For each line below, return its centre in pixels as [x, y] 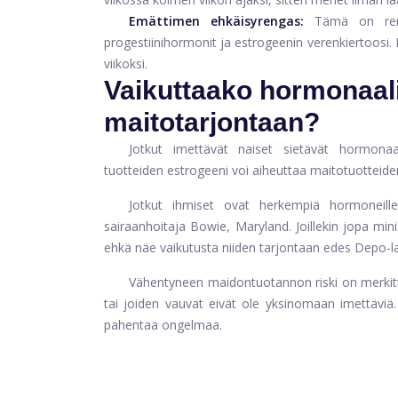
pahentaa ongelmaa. [163, 324]
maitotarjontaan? [212, 122]
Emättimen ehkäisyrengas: [216, 20]
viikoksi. [126, 63]
